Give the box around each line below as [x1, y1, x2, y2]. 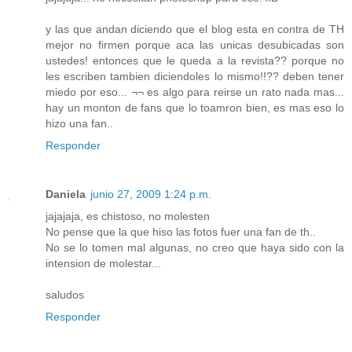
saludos [46, 288, 84, 301]
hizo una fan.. [46, 116, 113, 130]
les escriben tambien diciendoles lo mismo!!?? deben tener [46, 69, 344, 82]
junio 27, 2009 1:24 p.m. [90, 187, 211, 200]
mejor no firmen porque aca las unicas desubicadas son [46, 38, 344, 51]
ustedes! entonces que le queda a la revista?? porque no [46, 53, 344, 67]
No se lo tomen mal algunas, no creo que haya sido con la [46, 240, 344, 254]
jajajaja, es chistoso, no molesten [46, 209, 210, 222]
